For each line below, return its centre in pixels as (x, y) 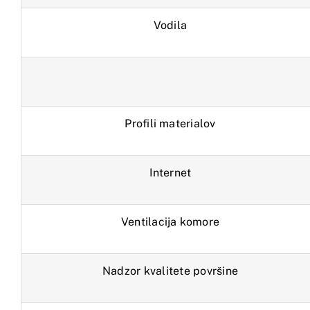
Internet (170, 173)
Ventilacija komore (170, 222)
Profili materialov (170, 124)
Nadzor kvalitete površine (170, 271)
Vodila (170, 26)
